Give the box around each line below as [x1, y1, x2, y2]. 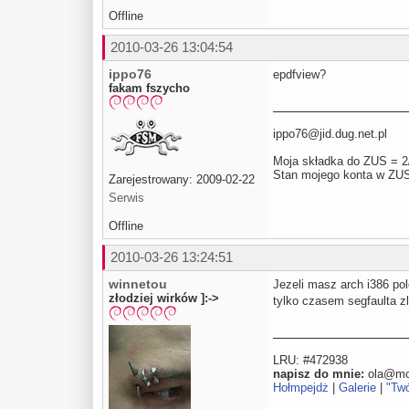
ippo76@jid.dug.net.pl [273, 126, 387, 141]
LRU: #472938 [273, 353, 348, 368]
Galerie [339, 381, 376, 395]
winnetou [109, 277, 167, 292]
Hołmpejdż [273, 381, 329, 395]
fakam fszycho [109, 80, 190, 95]
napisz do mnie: [273, 367, 364, 382]
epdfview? [273, 67, 326, 81]
